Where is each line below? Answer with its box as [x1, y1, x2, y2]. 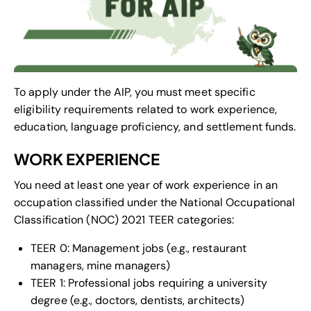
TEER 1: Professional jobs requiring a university [31, 275, 267, 290]
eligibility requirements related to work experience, [14, 101, 278, 117]
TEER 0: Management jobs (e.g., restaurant [31, 240, 247, 255]
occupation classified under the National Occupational [14, 194, 296, 210]
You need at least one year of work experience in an [14, 177, 278, 192]
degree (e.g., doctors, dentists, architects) [31, 292, 245, 308]
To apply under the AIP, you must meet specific [14, 84, 255, 99]
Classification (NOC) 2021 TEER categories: [14, 212, 235, 227]
